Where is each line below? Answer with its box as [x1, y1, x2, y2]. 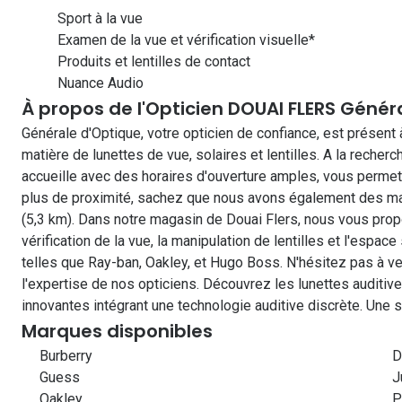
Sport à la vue [57, 10, 143, 27]
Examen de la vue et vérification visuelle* [57, 31, 315, 48]
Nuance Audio [57, 74, 144, 92]
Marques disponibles [22, 319, 213, 344]
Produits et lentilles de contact [57, 53, 250, 70]
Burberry [39, 347, 92, 364]
